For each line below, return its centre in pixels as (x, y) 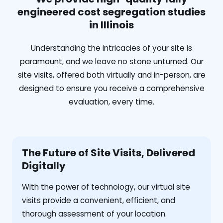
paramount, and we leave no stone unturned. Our (111, 61)
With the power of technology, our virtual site (106, 187)
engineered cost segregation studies (111, 12)
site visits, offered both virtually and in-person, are (111, 75)
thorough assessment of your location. (94, 214)
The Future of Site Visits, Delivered (109, 153)
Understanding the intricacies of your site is (111, 48)
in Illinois (111, 25)
